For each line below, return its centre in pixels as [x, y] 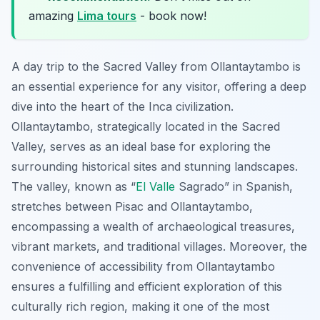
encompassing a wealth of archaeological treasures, [153, 227]
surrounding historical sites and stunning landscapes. [155, 167]
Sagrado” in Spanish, [234, 187]
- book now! [171, 16]
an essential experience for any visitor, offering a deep [159, 87]
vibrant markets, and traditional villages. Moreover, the [159, 247]
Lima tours [107, 16]
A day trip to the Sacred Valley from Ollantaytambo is [156, 67]
